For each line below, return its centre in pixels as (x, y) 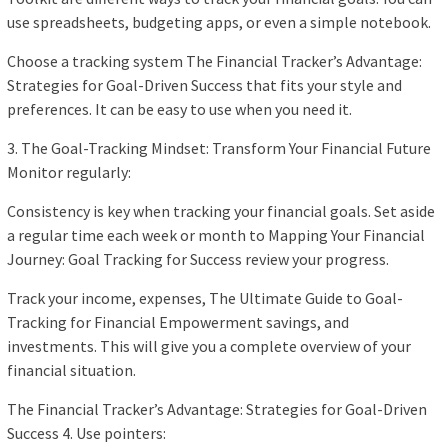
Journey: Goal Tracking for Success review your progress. (198, 259)
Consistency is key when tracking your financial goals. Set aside (221, 211)
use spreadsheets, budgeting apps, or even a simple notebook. (219, 22)
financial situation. (71, 370)
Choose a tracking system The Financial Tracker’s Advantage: (214, 61)
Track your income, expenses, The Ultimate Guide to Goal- (205, 298)
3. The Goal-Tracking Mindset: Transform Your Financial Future (219, 148)
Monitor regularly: (69, 172)
